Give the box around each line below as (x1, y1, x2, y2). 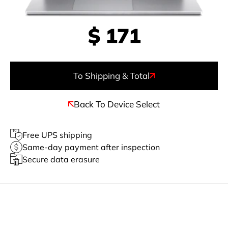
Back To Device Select (74, 98, 160, 110)
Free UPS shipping (22, 129, 92, 140)
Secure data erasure (22, 153, 100, 164)
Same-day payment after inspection (22, 141, 160, 152)
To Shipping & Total (73, 69, 150, 81)
